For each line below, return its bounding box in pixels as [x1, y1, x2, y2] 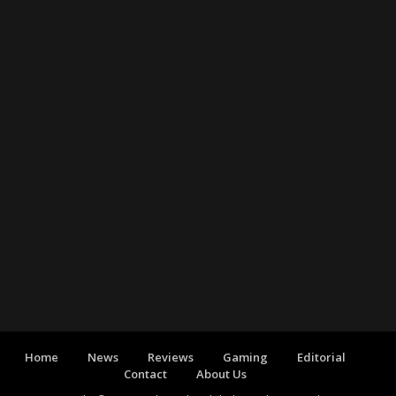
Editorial [296, 348, 346, 365]
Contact [123, 365, 167, 382]
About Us [195, 365, 247, 382]
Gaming [222, 348, 268, 365]
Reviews [147, 348, 194, 365]
